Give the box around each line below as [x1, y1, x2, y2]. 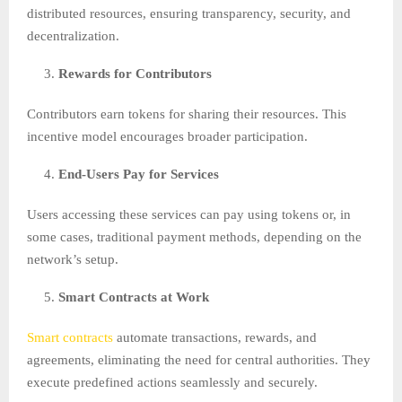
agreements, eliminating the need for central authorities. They [27, 353, 371, 368]
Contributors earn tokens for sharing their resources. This [27, 107, 346, 122]
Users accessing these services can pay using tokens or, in [27, 207, 351, 223]
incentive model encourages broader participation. [27, 129, 308, 144]
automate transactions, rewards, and [113, 330, 317, 345]
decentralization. [27, 29, 119, 44]
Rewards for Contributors [58, 66, 212, 82]
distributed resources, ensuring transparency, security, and [27, 6, 351, 22]
